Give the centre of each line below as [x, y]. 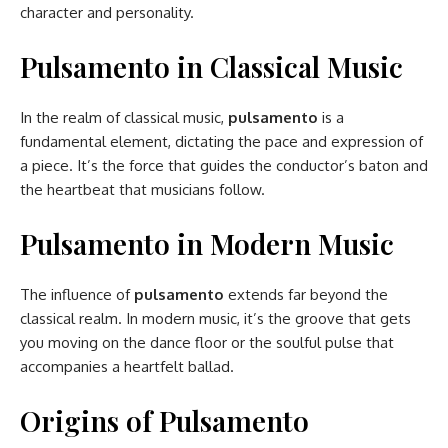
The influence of [77, 294]
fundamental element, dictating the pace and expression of [221, 141]
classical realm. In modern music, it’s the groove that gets [215, 318]
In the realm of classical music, [124, 117]
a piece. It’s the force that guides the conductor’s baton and [224, 165]
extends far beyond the [308, 294]
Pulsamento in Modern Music [207, 243]
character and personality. [107, 12]
